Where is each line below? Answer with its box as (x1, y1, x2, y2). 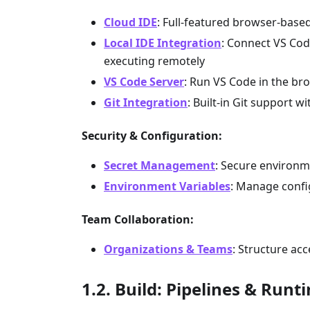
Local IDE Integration (104, 35, 221, 51)
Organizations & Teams (104, 241, 232, 257)
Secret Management (104, 157, 215, 173)
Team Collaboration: (82, 211, 194, 227)
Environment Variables (104, 178, 230, 194)
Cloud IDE (104, 14, 157, 30)
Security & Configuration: (82, 127, 222, 143)
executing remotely (104, 53, 205, 69)
